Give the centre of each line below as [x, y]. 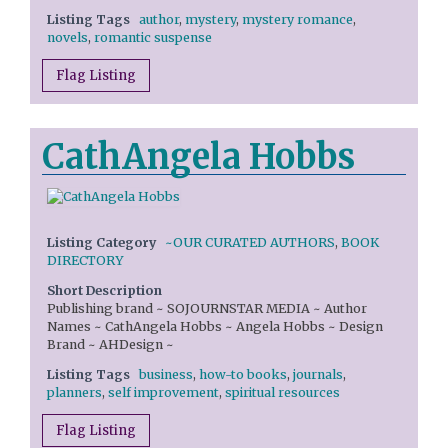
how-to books [243, 374]
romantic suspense [153, 37]
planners [74, 392]
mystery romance [297, 19]
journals [318, 374]
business [166, 374]
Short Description [104, 290]
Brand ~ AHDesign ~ [110, 344]
